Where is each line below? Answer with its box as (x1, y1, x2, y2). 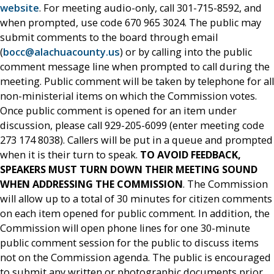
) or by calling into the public (120, 45, 252, 59)
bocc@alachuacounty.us (3, 45, 120, 59)
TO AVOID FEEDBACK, (140, 147, 241, 161)
